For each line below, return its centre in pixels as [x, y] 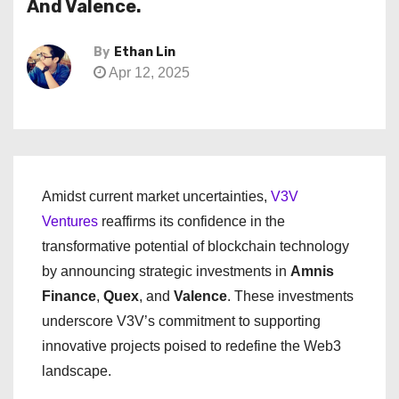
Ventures [70, 221]
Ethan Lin [145, 52]
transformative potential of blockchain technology [195, 246]
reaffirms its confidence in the [191, 221]
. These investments [290, 296]
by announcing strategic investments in [166, 271]
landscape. [77, 371]
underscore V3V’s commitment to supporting [181, 321]
